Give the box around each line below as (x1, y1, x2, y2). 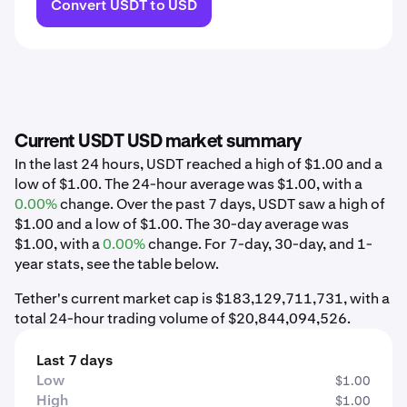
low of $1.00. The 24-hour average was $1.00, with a (15, 174, 362, 194)
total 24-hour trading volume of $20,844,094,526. (15, 309, 351, 328)
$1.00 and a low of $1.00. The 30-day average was (15, 214, 349, 233)
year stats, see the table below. (15, 254, 219, 273)
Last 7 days (36, 351, 113, 370)
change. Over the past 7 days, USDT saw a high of (57, 194, 385, 213)
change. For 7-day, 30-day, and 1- (145, 234, 372, 253)
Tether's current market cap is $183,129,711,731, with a (15, 289, 390, 308)
